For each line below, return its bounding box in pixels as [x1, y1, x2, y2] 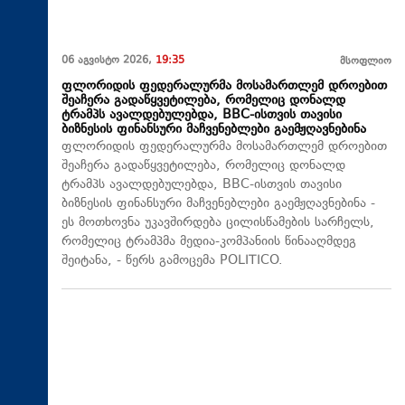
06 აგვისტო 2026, [61, 53, 155, 70]
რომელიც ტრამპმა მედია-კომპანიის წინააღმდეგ [61, 232, 356, 252]
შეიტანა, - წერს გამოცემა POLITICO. [61, 251, 283, 271]
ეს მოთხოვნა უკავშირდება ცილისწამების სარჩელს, [61, 213, 374, 233]
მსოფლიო [340, 54, 391, 71]
